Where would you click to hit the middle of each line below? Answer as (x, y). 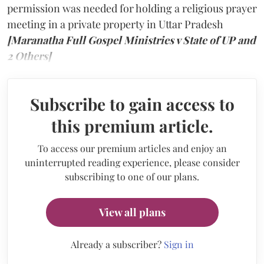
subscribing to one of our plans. (132, 176)
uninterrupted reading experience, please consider (132, 162)
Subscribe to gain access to (132, 104)
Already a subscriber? (117, 244)
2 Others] (29, 56)
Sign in (179, 244)
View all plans (132, 212)
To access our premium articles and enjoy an (132, 148)
